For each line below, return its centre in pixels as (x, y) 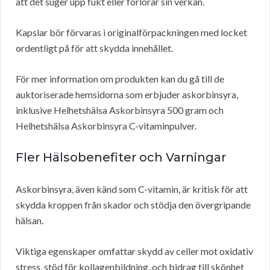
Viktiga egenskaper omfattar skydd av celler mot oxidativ (134, 251)
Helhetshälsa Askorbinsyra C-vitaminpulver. (106, 126)
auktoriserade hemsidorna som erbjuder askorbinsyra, (127, 95)
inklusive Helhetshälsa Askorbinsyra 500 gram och (120, 110)
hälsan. (30, 221)
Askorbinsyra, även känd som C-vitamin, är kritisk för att (132, 189)
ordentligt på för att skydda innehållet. (94, 48)
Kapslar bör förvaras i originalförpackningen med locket (131, 33)
